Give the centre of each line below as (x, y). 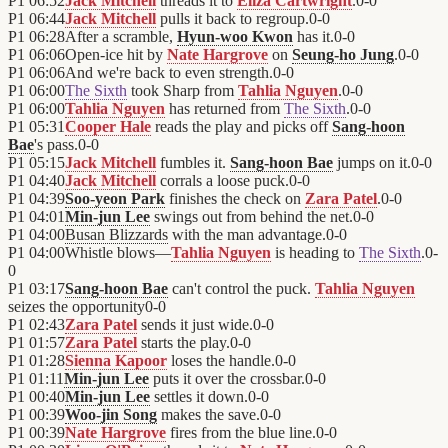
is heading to (315, 253)
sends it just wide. (195, 325)
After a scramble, (121, 37)
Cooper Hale (108, 127)
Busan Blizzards (116, 235)
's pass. (56, 145)
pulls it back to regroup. (232, 19)
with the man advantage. (247, 235)
